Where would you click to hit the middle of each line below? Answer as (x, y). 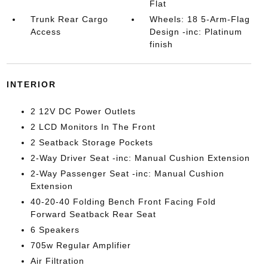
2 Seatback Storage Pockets (92, 142)
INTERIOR (31, 84)
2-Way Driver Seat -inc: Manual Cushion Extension (140, 158)
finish (162, 44)
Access (45, 31)
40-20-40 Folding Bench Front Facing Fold (123, 201)
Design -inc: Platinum (196, 31)
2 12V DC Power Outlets (83, 111)
